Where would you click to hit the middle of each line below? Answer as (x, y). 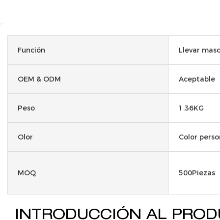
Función (31, 50)
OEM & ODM (39, 79)
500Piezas (197, 173)
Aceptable (197, 79)
